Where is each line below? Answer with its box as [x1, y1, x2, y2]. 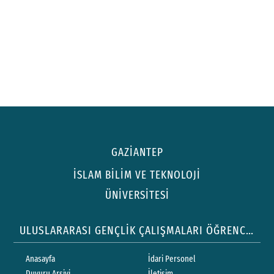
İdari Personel [148, 253, 196, 264]
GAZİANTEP [111, 146, 163, 160]
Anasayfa [26, 253, 56, 264]
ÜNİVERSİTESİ [105, 188, 169, 202]
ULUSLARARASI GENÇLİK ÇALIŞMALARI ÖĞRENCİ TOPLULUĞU [246, 223, 254, 237]
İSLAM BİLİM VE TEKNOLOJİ [73, 168, 201, 182]
